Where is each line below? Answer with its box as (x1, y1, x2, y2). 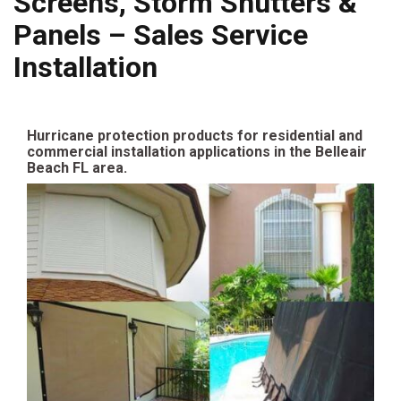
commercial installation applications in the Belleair (27, 142, 367, 160)
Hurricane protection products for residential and (27, 126, 363, 144)
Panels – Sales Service (13, 18, 308, 53)
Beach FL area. (27, 158, 127, 176)
